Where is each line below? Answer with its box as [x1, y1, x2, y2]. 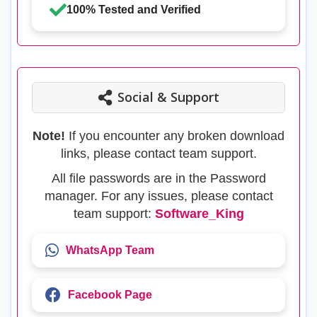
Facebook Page [68, 288, 153, 301]
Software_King [154, 206, 244, 221]
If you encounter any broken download [65, 128, 284, 143]
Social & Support [117, 88, 219, 106]
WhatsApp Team [66, 243, 155, 256]
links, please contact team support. [60, 146, 257, 161]
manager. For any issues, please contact [44, 188, 273, 203]
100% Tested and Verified [67, 3, 202, 16]
